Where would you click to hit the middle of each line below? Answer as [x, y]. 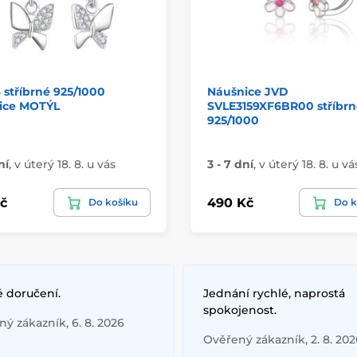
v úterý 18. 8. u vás [65, 165]
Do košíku [113, 202]
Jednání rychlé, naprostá [274, 294]
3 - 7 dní [230, 165]
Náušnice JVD [248, 92]
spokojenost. [240, 310]
